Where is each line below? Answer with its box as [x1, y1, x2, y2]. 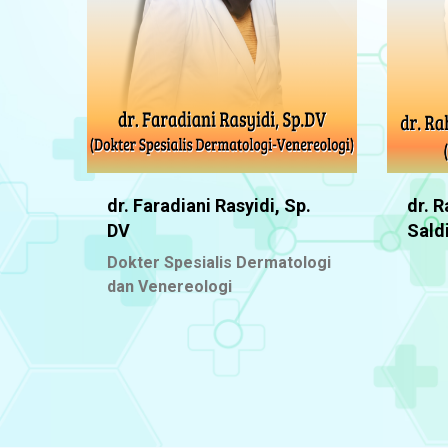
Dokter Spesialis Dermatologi [107, 253, 331, 272]
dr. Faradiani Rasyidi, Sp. [107, 195, 311, 216]
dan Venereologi [107, 277, 232, 296]
